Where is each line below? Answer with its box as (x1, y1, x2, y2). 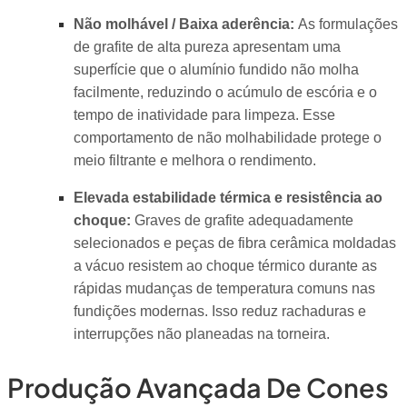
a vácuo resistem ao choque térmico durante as (73, 258, 377, 274)
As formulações (293, 16, 398, 33)
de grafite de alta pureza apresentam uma (73, 39, 341, 55)
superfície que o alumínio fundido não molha (73, 62, 359, 78)
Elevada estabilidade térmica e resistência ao (73, 190, 382, 206)
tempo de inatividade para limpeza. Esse (73, 107, 335, 124)
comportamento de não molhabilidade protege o (73, 130, 382, 146)
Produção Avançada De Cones (7, 371, 389, 404)
